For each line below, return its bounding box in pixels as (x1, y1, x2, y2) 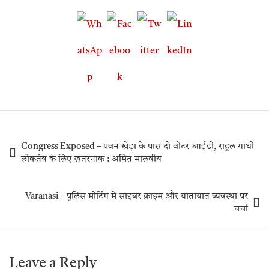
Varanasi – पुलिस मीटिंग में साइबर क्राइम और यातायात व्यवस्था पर (25, 192, 248, 202)
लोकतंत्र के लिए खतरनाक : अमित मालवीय (21, 155, 162, 165)
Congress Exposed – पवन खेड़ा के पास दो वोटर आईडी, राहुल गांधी (21, 142, 254, 152)
